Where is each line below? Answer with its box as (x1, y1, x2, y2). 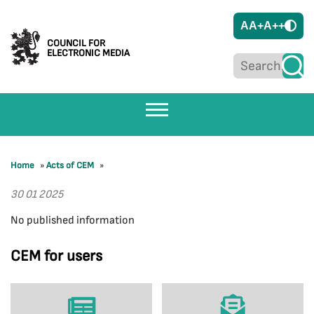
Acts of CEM (46, 160, 94, 171)
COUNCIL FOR (47, 36, 105, 49)
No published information (11, 214, 135, 227)
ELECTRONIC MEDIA (47, 46, 130, 59)
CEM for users (11, 247, 102, 266)
